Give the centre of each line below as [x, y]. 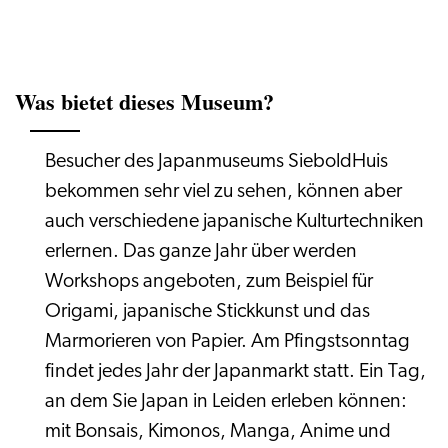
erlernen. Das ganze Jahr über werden [201, 252]
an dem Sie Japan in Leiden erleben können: [226, 402]
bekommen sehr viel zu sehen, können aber [223, 192]
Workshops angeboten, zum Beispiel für [209, 282]
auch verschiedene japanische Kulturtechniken [234, 222]
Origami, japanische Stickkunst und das [207, 312]
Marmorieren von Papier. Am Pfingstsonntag [227, 342]
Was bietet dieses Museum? [144, 101]
